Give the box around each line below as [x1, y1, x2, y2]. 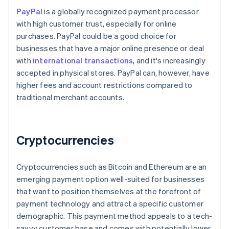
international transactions [33, 55, 133, 66]
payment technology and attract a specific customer [16, 198, 204, 209]
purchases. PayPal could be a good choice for [16, 31, 176, 41]
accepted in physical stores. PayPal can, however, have [16, 67, 210, 78]
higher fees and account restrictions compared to [16, 80, 193, 90]
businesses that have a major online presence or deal [16, 43, 204, 54]
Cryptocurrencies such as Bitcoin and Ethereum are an [16, 162, 207, 172]
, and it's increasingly [133, 55, 205, 66]
